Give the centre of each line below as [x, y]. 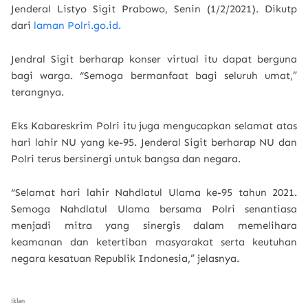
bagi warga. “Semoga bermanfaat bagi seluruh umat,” [154, 76]
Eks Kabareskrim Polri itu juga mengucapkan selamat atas [154, 126]
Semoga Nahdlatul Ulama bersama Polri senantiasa [154, 209]
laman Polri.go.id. [77, 25]
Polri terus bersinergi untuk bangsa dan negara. [126, 159]
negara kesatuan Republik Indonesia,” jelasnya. [125, 258]
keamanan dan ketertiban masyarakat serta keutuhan [154, 242]
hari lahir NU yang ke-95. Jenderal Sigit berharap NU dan [154, 142]
